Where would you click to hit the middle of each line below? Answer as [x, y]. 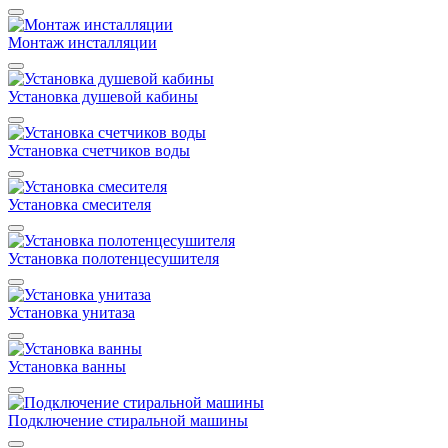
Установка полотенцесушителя [113, 259]
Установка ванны [67, 367]
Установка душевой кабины [103, 97]
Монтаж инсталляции [82, 43]
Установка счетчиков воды [99, 151]
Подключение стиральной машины [128, 421]
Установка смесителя [79, 205]
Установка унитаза [71, 313]
